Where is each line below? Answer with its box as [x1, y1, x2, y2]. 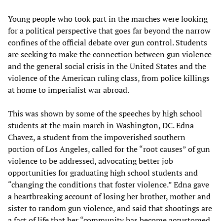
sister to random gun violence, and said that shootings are [8, 202, 212, 214]
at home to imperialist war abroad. [8, 84, 129, 95]
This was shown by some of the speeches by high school [8, 108, 202, 119]
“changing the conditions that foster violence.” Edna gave [8, 179, 209, 190]
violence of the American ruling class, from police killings [8, 72, 210, 83]
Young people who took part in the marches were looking [8, 13, 208, 24]
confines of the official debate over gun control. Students [8, 37, 207, 48]
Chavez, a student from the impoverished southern [8, 131, 185, 143]
